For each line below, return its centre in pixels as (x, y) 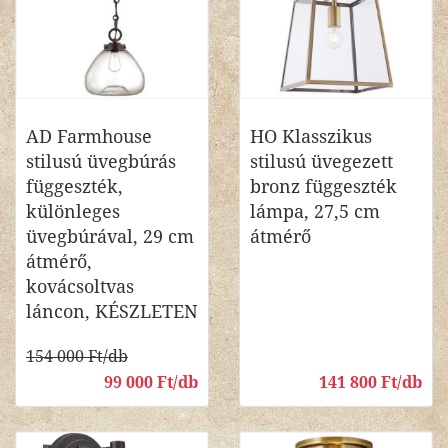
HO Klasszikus (311, 136)
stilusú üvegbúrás (101, 161)
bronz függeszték (323, 186)
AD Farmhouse (89, 136)
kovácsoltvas (80, 286)
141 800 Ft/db (370, 382)
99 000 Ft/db (151, 382)
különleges (73, 211)
